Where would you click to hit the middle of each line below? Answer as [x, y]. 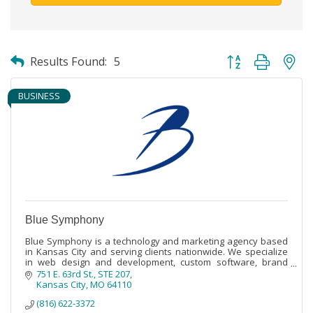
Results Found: [68, 61]
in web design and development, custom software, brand [156, 262]
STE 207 [114, 274]
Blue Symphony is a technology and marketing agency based [156, 241]
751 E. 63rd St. [65, 274]
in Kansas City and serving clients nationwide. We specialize [156, 251]
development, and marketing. [87, 272]
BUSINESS [39, 95]
